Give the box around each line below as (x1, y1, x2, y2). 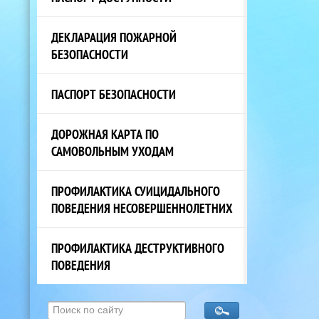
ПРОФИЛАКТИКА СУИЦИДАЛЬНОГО (51, 182, 220, 199)
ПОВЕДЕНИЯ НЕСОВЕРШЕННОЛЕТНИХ (51, 199, 233, 216)
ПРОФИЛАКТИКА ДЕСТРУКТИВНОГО (51, 239, 224, 256)
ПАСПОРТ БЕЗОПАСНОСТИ (51, 85, 176, 103)
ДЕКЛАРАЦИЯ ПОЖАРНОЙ (51, 28, 177, 46)
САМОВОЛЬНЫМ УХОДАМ (51, 142, 174, 159)
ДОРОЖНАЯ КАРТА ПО (51, 125, 159, 142)
